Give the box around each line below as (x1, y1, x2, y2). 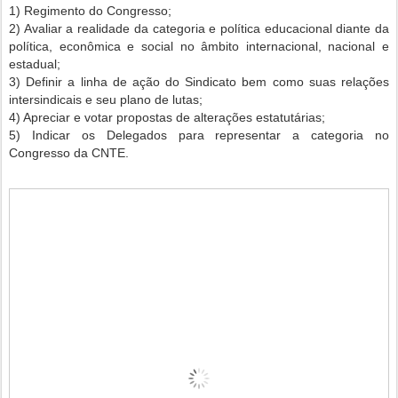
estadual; (9, 57, 60, 72)
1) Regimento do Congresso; (9, 4, 171, 19)
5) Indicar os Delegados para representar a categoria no (9, 128, 389, 143)
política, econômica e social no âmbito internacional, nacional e (9, 39, 389, 54)
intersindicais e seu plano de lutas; (9, 92, 203, 107)
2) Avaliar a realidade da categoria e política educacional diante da (9, 21, 389, 36)
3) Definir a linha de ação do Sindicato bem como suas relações (9, 75, 389, 90)
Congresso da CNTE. (9, 146, 129, 161)
